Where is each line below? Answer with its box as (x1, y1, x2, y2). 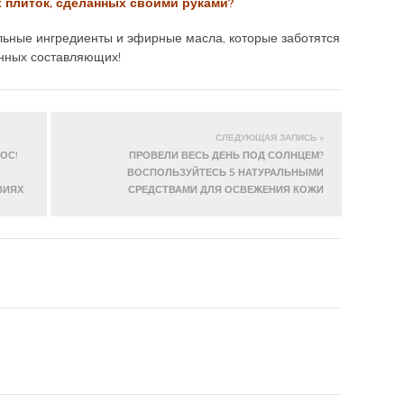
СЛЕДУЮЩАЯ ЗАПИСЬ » (216, 133, 324, 142)
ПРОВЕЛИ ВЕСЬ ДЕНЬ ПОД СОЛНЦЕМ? (129, 150, 324, 161)
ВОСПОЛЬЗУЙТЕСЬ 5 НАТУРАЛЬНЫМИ (127, 167, 324, 178)
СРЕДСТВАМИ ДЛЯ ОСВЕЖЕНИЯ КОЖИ (128, 184, 324, 195)
